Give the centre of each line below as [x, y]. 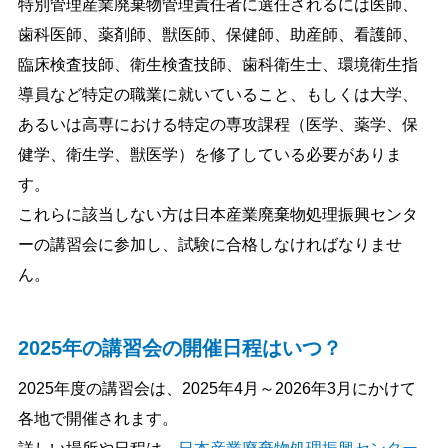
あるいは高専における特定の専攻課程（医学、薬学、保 [218, 124]
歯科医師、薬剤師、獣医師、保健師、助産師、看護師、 [218, 34]
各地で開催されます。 [98, 418]
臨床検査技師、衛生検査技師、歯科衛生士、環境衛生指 [218, 64]
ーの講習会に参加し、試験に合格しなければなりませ [210, 244]
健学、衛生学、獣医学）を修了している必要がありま [210, 154]
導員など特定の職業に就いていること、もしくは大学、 [218, 94]
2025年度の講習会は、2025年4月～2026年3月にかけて [217, 388]
